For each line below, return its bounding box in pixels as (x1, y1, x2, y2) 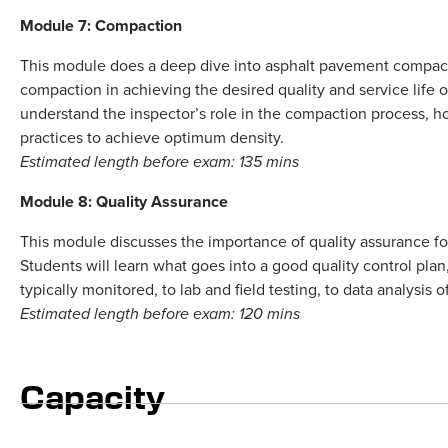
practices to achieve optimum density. (20, 125, 284, 148)
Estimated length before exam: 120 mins (20, 304, 300, 324)
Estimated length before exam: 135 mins (20, 152, 299, 172)
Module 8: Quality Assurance (20, 190, 228, 214)
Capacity (20, 374, 165, 417)
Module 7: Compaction (20, 14, 182, 38)
